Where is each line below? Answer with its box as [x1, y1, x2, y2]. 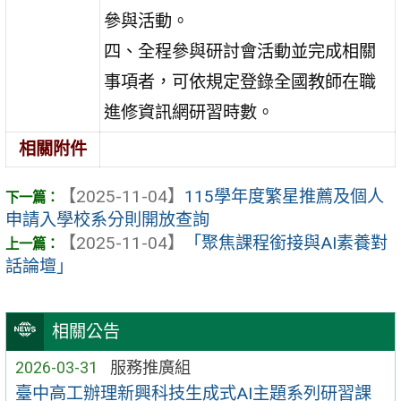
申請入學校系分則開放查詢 [5, 209, 209, 230]
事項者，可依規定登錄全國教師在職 [104, 72, 377, 93]
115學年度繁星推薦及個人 [184, 185, 384, 207]
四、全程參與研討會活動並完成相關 [104, 41, 377, 63]
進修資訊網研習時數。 [104, 102, 275, 124]
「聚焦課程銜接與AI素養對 [184, 232, 388, 253]
